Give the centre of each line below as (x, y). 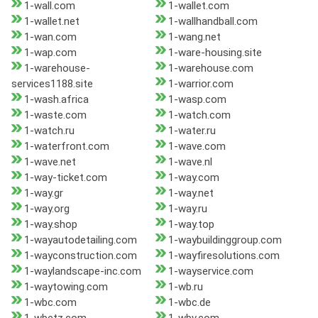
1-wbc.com (50, 303)
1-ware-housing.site (215, 53)
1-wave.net (50, 162)
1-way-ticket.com (66, 178)
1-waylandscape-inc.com (83, 272)
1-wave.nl (190, 162)
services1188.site (52, 84)
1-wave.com (197, 147)
